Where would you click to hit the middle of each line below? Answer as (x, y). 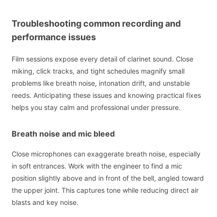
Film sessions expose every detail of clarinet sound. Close (102, 59)
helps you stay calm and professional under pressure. (96, 107)
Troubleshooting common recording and (96, 24)
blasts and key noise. (45, 202)
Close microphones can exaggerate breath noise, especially (106, 154)
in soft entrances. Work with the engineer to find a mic (97, 166)
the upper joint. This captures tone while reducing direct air (105, 190)
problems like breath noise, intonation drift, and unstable (101, 83)
